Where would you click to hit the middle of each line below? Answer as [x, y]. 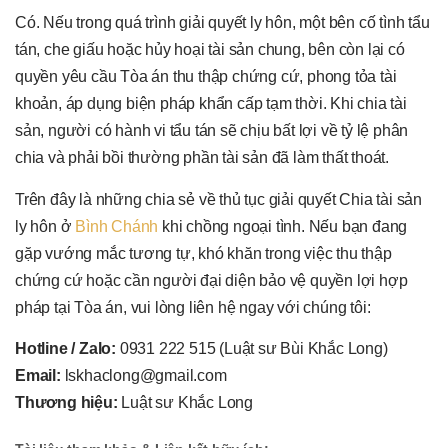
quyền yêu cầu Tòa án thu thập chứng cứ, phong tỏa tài [206, 77]
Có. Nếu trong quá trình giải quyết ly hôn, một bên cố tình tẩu [222, 23]
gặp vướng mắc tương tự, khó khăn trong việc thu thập [203, 253]
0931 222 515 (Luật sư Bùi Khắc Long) [252, 349]
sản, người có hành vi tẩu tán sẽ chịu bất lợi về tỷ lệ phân [212, 131]
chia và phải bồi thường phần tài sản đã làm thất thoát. [202, 158]
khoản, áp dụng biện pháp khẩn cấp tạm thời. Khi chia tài [211, 104]
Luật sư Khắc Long [185, 403]
